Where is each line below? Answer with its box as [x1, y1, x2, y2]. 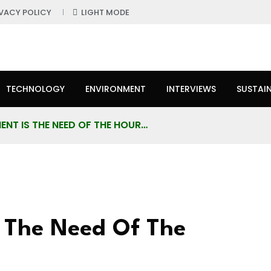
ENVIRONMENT [85, 82, 146, 95]
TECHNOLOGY [6, 82, 65, 95]
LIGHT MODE [81, 7, 129, 18]
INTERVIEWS [166, 82, 216, 95]
